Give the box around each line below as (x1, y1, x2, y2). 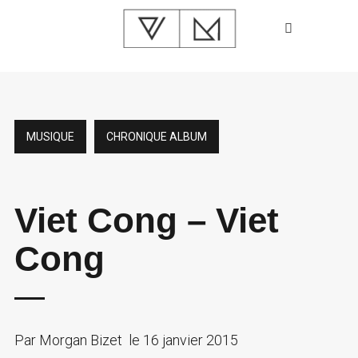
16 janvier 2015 (142, 332, 238, 348)
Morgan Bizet (35, 332, 122, 348)
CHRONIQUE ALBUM (105, 130, 207, 143)
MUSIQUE (26, 130, 74, 143)
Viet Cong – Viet (14, 201, 279, 240)
